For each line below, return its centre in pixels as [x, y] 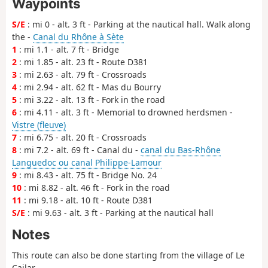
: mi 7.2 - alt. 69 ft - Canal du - [79, 150]
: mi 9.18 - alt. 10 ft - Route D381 [87, 200]
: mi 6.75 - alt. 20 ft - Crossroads [82, 137]
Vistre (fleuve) [39, 124]
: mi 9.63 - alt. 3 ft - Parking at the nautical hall [119, 212]
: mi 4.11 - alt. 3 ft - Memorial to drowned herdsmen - [125, 112]
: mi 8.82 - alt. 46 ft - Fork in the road [96, 187]
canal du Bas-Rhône [181, 150]
